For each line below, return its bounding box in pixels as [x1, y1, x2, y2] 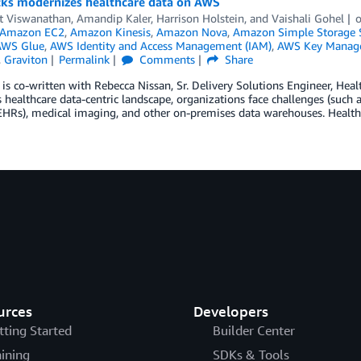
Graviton [3, 52, 48, 66]
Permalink [59, 52, 110, 66]
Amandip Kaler [76, 11, 151, 25]
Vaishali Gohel [271, 11, 344, 25]
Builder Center [212, 322, 295, 338]
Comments [136, 52, 196, 66]
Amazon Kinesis [69, 25, 151, 39]
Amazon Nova [156, 25, 227, 39]
